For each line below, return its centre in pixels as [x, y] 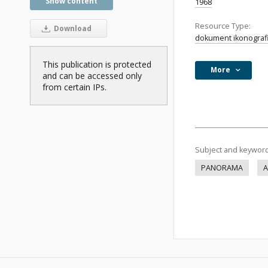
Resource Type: [223, 26]
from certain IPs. [74, 87]
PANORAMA [222, 168]
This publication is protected [97, 65]
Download [71, 29]
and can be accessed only [92, 76]
